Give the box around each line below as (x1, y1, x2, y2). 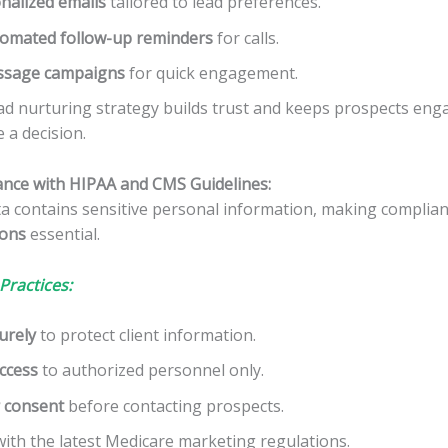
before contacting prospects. (64, 394, 284, 417)
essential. (26, 222, 100, 245)
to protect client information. (36, 324, 256, 347)
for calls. (213, 26, 279, 49)
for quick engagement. (125, 61, 298, 84)
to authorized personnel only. (38, 359, 264, 382)
